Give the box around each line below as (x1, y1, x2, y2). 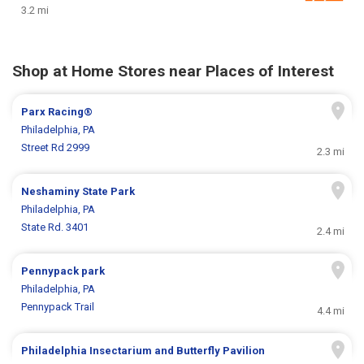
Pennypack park (21, 265, 106, 278)
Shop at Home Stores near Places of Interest (12, 62, 334, 81)
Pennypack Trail (21, 301, 95, 314)
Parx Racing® (21, 106, 93, 119)
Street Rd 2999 (21, 141, 90, 154)
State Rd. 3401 (21, 221, 89, 234)
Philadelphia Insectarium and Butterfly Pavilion (21, 344, 266, 357)
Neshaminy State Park (21, 185, 136, 198)
